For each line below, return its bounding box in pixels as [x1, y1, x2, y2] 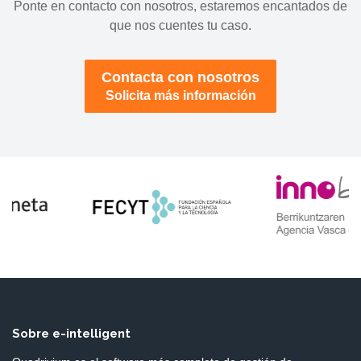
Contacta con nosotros [102, 69, 259, 85]
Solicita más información [105, 89, 256, 102]
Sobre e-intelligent [12, 326, 131, 341]
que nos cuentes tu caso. [110, 19, 251, 32]
